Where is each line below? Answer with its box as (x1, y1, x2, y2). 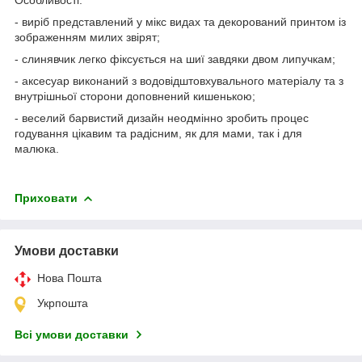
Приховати (15, 191, 78, 204)
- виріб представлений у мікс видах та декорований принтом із (15, 15, 346, 28)
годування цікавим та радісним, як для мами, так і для (15, 126, 302, 140)
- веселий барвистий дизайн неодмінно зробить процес (15, 111, 309, 124)
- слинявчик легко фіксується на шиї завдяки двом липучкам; (15, 52, 335, 65)
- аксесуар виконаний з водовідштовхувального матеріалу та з (15, 74, 343, 87)
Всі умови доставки (15, 327, 128, 341)
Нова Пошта (37, 271, 102, 284)
